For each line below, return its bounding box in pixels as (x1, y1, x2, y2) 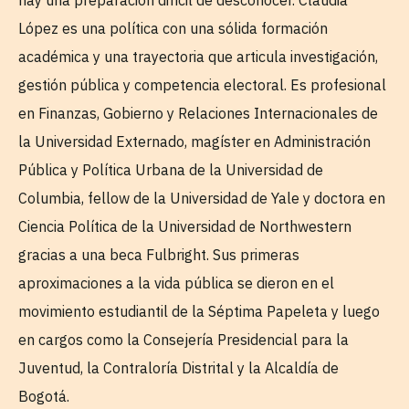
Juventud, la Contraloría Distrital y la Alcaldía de (18, 359, 339, 378)
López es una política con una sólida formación (18, 19, 328, 38)
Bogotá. (18, 387, 69, 406)
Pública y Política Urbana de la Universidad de (18, 161, 323, 180)
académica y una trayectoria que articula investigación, (18, 47, 378, 67)
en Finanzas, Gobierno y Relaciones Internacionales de (18, 104, 378, 123)
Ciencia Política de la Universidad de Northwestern (18, 217, 351, 236)
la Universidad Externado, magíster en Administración (18, 132, 371, 152)
